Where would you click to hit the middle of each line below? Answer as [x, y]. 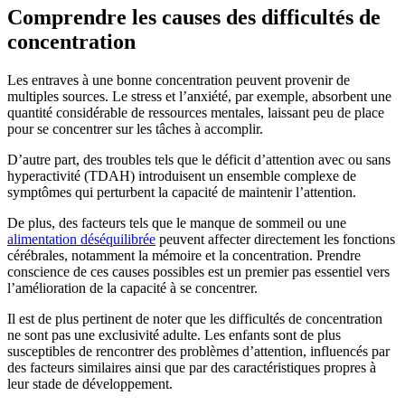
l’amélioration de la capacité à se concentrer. [132, 287]
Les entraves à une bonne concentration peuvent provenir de [179, 80]
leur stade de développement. [90, 383]
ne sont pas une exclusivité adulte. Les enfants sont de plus [174, 334]
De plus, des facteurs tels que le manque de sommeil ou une [177, 222]
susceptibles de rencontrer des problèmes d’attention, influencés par [198, 351]
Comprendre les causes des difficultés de [194, 17]
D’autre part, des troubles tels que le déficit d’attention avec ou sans [199, 159]
